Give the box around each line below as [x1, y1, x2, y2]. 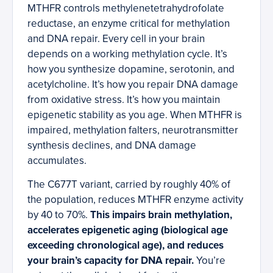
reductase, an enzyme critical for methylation [27, 17, 230, 30]
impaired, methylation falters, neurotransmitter [27, 124, 238, 137]
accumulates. [27, 154, 87, 168]
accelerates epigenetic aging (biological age [27, 224, 228, 237]
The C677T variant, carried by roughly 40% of [27, 178, 230, 191]
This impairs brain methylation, [90, 208, 232, 222]
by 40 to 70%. [27, 208, 90, 222]
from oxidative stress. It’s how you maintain [27, 93, 220, 107]
